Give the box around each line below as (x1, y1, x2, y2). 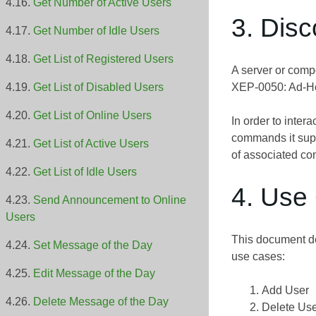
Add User (262, 284, 310, 296)
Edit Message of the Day (33, 267, 155, 280)
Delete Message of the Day (33, 296, 169, 308)
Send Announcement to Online (33, 194, 186, 207)
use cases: (231, 250, 285, 262)
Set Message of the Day (33, 239, 152, 252)
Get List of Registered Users (33, 53, 174, 66)
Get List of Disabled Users (33, 81, 164, 94)
